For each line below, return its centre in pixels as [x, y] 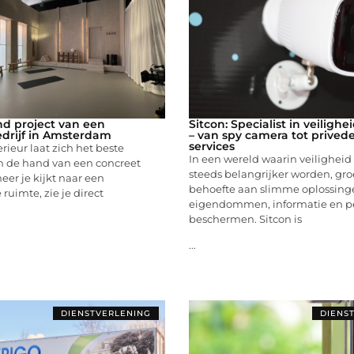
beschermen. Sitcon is [245, 218]
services [212, 146]
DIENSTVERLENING [106, 313]
